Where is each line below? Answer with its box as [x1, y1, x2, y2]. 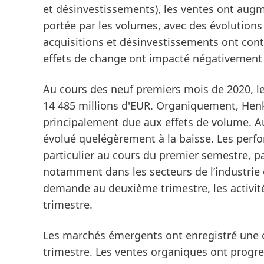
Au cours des [43, 82, 111, 96]
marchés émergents [62, 228, 163, 242]
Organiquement [156, 98, 236, 113]
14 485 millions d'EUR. [43, 98, 156, 113]
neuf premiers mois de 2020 [111, 82, 250, 96]
